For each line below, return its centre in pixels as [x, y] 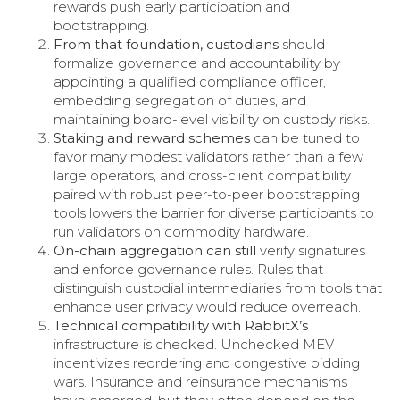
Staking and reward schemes [152, 137]
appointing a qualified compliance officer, [190, 81]
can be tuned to [305, 137]
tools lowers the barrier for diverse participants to [214, 212]
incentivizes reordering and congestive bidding [207, 362]
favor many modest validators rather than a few [208, 156]
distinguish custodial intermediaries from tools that [218, 287]
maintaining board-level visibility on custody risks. [212, 119]
